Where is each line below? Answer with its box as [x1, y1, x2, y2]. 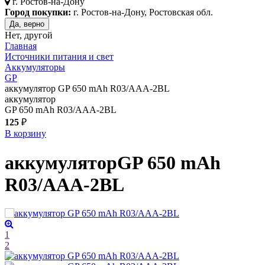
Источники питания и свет [5, 51, 114, 62]
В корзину [5, 128, 46, 139]
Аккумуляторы [5, 62, 65, 73]
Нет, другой [5, 30, 53, 41]
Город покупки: [5, 7, 71, 18]
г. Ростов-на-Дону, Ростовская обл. [71, 7, 213, 18]
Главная [5, 41, 37, 51]
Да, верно [9, 20, 44, 29]
